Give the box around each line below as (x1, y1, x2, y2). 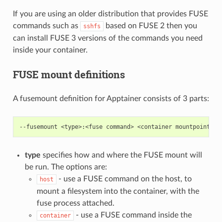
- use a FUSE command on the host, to (56, 175, 192, 183)
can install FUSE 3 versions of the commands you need (12, 34, 203, 43)
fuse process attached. (36, 199, 114, 208)
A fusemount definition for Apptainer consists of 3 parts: (12, 95, 209, 103)
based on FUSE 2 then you (103, 22, 197, 30)
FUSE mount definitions (12, 68, 125, 81)
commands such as (12, 22, 80, 30)
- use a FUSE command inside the (73, 211, 192, 220)
